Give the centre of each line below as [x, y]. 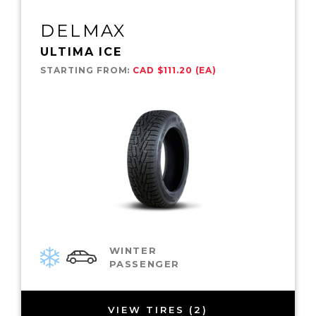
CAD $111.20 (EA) [175, 70]
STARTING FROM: [87, 70]
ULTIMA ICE [81, 51]
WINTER [133, 250]
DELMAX [84, 30]
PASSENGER [144, 263]
